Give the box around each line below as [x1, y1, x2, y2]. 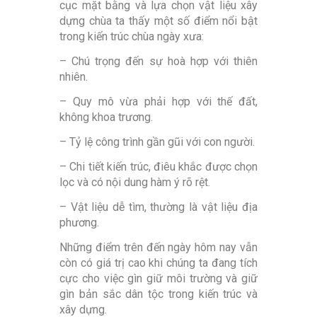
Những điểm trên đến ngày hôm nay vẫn [59, 241, 258, 255]
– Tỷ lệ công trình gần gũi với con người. [59, 135, 255, 149]
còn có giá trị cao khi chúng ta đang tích [59, 256, 258, 270]
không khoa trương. [59, 110, 153, 125]
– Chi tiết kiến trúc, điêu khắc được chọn [59, 160, 258, 174]
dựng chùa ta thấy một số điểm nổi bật [59, 14, 258, 28]
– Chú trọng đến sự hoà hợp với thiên [59, 54, 258, 69]
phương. [59, 216, 99, 230]
